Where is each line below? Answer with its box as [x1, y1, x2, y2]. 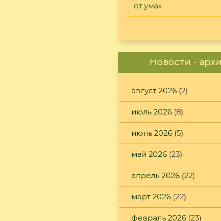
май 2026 [131, 149, 167, 159]
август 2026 [131, 85, 177, 95]
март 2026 [131, 191, 171, 201]
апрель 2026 [131, 170, 180, 180]
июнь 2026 [131, 128, 172, 138]
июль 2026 [131, 107, 172, 116]
